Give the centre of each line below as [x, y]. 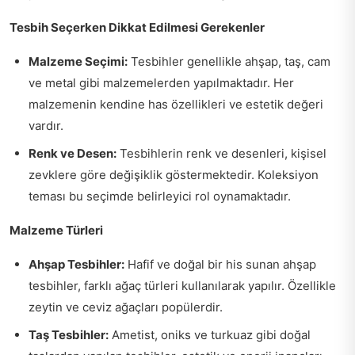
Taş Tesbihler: [69, 335]
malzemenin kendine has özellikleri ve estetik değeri [176, 104]
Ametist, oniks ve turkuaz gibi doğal [210, 335]
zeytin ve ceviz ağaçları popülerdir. [126, 307]
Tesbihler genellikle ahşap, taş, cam [229, 61]
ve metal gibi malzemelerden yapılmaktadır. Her [161, 83]
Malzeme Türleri [56, 230]
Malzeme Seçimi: [78, 61]
